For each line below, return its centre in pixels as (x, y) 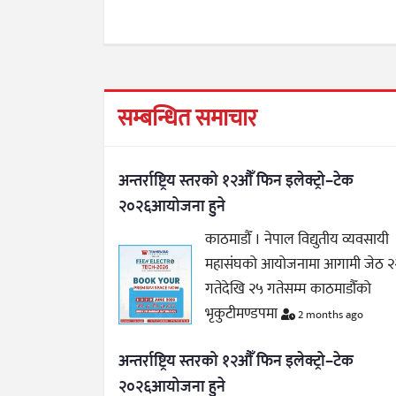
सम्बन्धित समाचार (187, 118)
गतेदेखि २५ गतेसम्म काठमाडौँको (289, 289)
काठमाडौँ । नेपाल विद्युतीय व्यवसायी (297, 239)
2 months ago (330, 314)
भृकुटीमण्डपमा (244, 313)
